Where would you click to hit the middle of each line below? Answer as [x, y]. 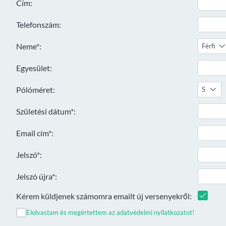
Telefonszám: [39, 24]
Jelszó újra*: [37, 176]
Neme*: [29, 46]
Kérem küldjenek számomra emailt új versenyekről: [104, 196]
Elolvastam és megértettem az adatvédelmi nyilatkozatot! [110, 212]
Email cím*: [35, 133]
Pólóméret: [36, 89]
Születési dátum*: [46, 111]
